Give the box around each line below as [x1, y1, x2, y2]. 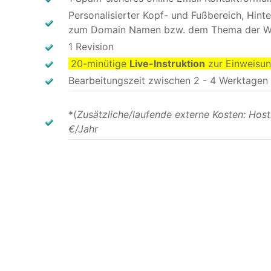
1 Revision [68, 41, 114, 53]
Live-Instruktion [129, 57, 205, 70]
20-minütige [71, 57, 129, 70]
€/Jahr [68, 123, 98, 135]
